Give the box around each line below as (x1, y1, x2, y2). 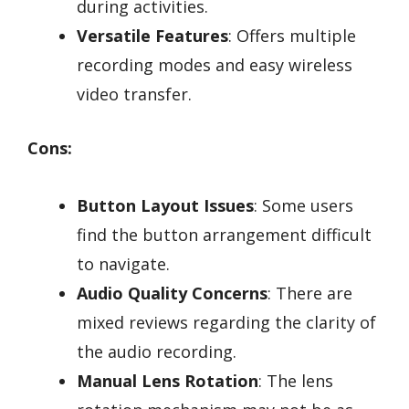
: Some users (254, 194, 353, 216)
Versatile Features (77, 25, 228, 47)
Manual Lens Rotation (77, 369, 258, 392)
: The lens (258, 369, 333, 392)
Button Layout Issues (77, 194, 254, 216)
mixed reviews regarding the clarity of (77, 310, 376, 333)
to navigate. (77, 252, 170, 275)
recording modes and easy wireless (77, 54, 352, 77)
